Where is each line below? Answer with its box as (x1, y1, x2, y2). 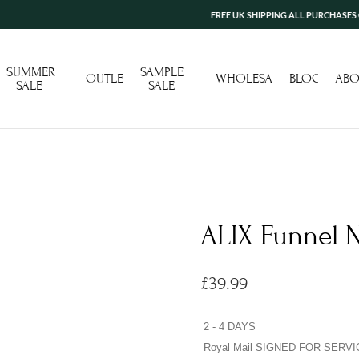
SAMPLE (140, 63, 184, 80)
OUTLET (85, 71, 130, 87)
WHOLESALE (216, 71, 286, 87)
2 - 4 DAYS (203, 320, 256, 333)
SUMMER (6, 63, 55, 80)
